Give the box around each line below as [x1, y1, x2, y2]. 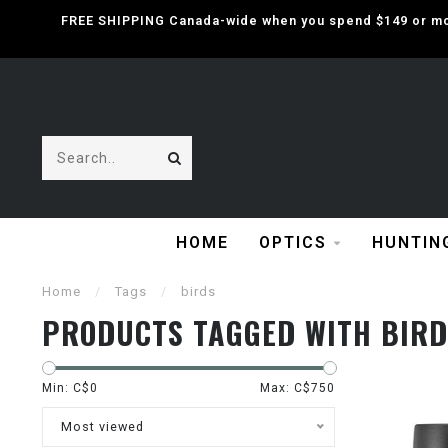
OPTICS [258, 233, 327, 252]
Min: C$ [42, 381, 90, 395]
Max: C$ [259, 381, 311, 395]
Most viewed [61, 419, 144, 434]
